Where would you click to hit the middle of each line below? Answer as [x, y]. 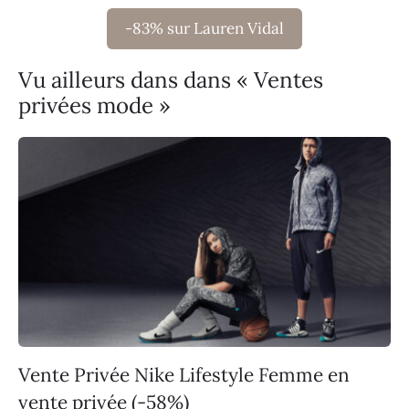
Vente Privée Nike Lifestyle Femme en [184, 374]
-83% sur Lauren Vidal [204, 29]
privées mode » [94, 106]
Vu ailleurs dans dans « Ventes [171, 80]
